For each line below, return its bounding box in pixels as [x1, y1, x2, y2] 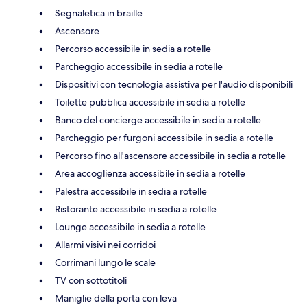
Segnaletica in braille [55, 7, 143, 20]
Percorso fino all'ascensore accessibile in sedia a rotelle [55, 149, 286, 162]
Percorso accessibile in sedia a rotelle [55, 42, 211, 56]
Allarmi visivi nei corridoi [55, 238, 156, 251]
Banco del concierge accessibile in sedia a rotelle [55, 114, 261, 127]
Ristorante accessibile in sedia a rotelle [55, 203, 217, 216]
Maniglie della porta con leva [55, 292, 177, 305]
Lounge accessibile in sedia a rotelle [55, 221, 206, 234]
